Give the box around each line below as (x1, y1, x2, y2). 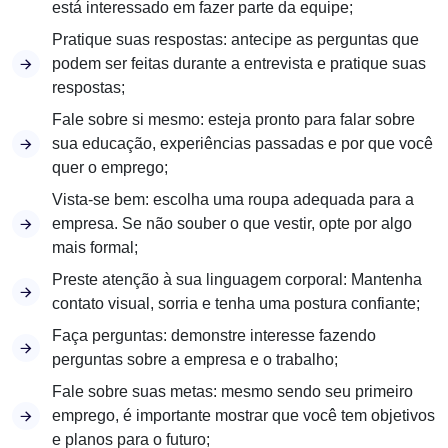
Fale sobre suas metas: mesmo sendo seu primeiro (52, 383, 413, 400)
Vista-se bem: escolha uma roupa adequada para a (52, 191, 414, 208)
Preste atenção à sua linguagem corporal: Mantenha (52, 271, 422, 288)
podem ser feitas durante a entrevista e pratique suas (52, 55, 426, 72)
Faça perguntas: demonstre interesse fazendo (52, 327, 376, 344)
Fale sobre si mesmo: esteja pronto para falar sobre (52, 111, 415, 128)
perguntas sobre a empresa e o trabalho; (52, 351, 338, 368)
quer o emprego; (52, 159, 168, 176)
